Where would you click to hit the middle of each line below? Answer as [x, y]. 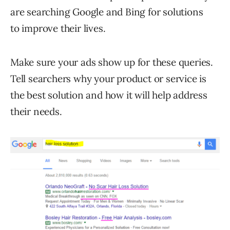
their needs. [36, 112]
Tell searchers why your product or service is [108, 79]
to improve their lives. [58, 28]
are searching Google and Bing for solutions [107, 12]
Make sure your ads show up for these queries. [112, 62]
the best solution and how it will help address [109, 95]
